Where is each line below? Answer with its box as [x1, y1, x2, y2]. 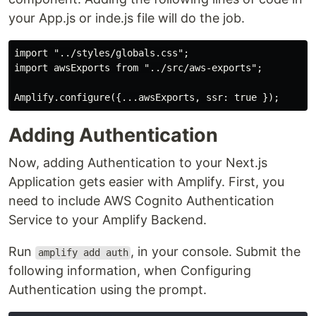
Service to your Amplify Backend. [8, 212, 207, 228]
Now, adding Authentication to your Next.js [8, 155, 267, 171]
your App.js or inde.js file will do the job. [8, 11, 245, 26]
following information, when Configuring [8, 263, 251, 279]
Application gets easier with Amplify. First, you [8, 174, 284, 190]
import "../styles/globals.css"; [14, 47, 189, 59]
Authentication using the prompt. [8, 282, 207, 298]
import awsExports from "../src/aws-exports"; [14, 62, 262, 74]
